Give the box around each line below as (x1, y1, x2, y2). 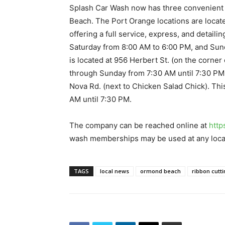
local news (100, 167, 129, 175)
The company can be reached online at (69, 121, 209, 130)
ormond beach (140, 167, 181, 175)
